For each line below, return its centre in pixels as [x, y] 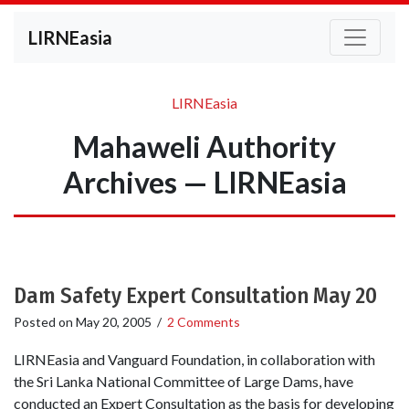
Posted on [45, 322]
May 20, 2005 [114, 322]
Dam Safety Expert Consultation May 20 [195, 296]
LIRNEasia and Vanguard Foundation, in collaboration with [194, 360]
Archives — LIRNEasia [204, 182]
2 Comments [204, 322]
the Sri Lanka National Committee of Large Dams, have [184, 382]
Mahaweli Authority [204, 147]
